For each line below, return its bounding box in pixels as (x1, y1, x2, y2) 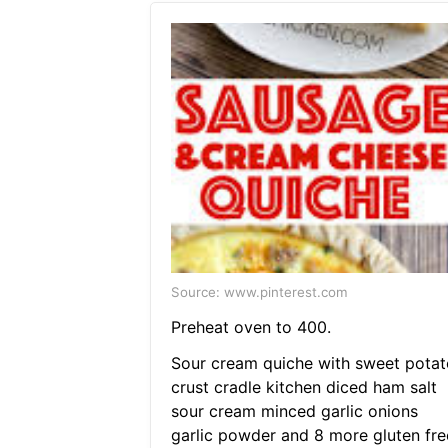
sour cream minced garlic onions (170, 401, 418, 422)
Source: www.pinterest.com (170, 284, 348, 301)
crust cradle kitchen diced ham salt (170, 377, 437, 398)
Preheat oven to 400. (170, 317, 331, 338)
